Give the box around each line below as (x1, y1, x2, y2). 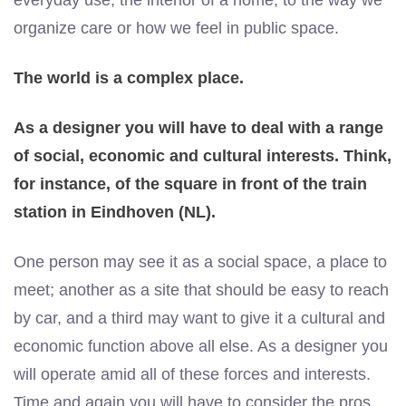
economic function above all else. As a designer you (14, 337, 388, 355)
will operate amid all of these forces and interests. (14, 365, 371, 383)
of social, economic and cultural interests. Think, (14, 147, 391, 165)
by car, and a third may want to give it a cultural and (14, 309, 385, 327)
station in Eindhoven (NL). (14, 203, 216, 221)
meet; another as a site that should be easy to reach (14, 281, 389, 299)
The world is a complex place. (14, 69, 244, 87)
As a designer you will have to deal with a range (14, 119, 383, 137)
